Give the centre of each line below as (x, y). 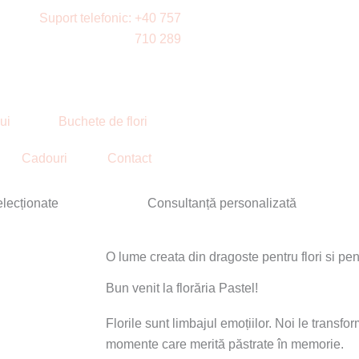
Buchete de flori (103, 121)
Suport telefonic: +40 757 (110, 18)
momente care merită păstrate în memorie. (225, 344)
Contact (129, 158)
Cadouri (44, 158)
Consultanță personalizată (222, 203)
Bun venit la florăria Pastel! (182, 288)
